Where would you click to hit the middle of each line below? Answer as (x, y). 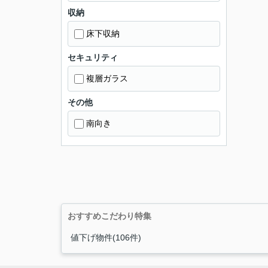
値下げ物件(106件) (106, 237)
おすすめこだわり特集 (109, 216)
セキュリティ (93, 57)
